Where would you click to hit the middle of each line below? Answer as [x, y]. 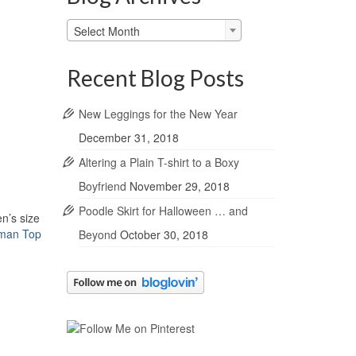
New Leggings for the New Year [158, 114]
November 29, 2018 [179, 186]
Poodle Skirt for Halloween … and [163, 211]
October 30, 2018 [164, 235]
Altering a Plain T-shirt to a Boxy [159, 163]
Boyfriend [102, 186]
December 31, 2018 [128, 138]
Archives [89, 42]
